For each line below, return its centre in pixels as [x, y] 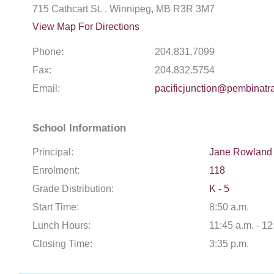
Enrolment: [56, 171]
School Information [79, 128]
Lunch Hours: [61, 226]
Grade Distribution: [73, 189]
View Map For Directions [86, 27]
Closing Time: [62, 244]
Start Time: [56, 207]
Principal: [53, 152]
